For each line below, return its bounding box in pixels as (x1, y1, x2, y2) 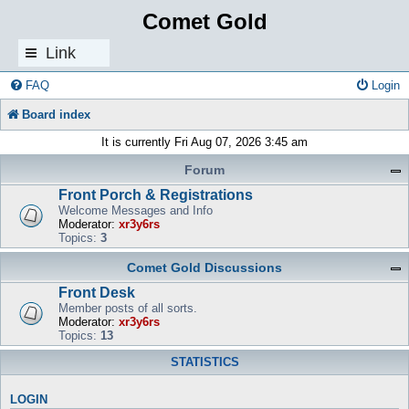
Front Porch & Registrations (58, 187, 253, 203)
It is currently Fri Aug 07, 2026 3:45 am (101, 135, 308, 149)
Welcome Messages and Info (58, 204, 213, 217)
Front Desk (58, 285, 135, 300)
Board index (22, 108, 90, 121)
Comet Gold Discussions (127, 260, 282, 275)
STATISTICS (170, 356, 239, 369)
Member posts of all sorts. (58, 301, 197, 315)
